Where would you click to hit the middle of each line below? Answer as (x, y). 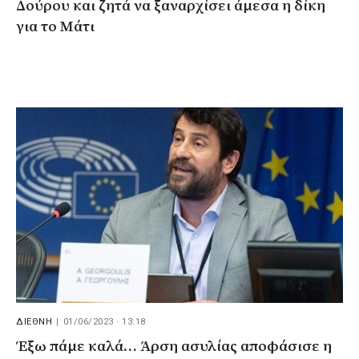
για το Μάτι (55, 27)
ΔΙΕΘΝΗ (34, 322)
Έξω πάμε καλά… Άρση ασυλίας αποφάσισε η (174, 347)
